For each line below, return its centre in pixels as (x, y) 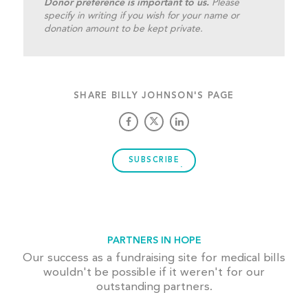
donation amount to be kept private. (123, 29)
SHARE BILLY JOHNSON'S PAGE (154, 96)
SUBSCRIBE (154, 160)
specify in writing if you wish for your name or (141, 15)
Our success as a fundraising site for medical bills (154, 258)
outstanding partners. (154, 287)
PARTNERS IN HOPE (154, 240)
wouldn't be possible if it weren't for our (154, 272)
